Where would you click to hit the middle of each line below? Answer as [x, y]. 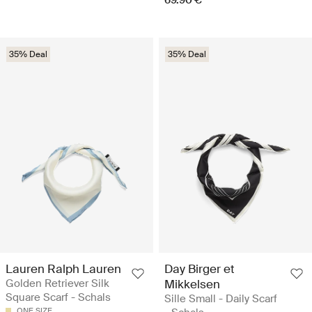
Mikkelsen [192, 284]
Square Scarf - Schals [58, 297]
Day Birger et [200, 268]
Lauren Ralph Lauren [63, 268]
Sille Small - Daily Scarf [221, 298]
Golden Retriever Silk [57, 283]
